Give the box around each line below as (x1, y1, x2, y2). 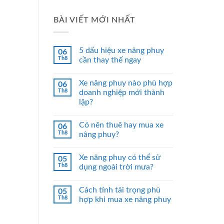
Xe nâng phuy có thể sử (79, 153, 160, 162)
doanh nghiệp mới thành (79, 88, 164, 97)
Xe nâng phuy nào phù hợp (79, 79, 172, 87)
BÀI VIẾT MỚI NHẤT (53, 15, 135, 24)
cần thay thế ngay (79, 56, 141, 64)
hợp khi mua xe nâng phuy (79, 195, 171, 204)
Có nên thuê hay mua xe (79, 121, 163, 129)
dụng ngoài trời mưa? (79, 163, 153, 171)
